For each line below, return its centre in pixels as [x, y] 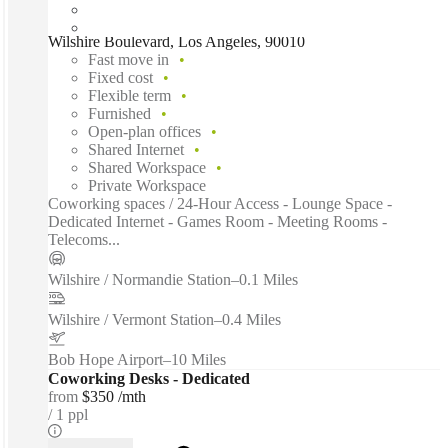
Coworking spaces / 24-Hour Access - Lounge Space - [220, 203]
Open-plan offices [144, 131]
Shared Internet [136, 149]
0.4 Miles [251, 319]
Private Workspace [147, 185]
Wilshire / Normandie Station [139, 279]
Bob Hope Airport [105, 359]
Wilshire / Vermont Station [131, 319]
